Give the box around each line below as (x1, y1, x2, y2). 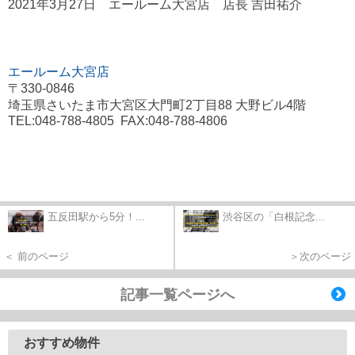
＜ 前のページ (4, 250, 69, 263)
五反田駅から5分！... (48, 211, 145, 223)
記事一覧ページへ (120, 287, 235, 303)
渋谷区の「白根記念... (223, 211, 325, 223)
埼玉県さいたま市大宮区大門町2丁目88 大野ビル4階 (8, 98, 306, 113)
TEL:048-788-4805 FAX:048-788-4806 (8, 114, 227, 128)
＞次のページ (289, 250, 351, 263)
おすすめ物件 (24, 336, 100, 350)
